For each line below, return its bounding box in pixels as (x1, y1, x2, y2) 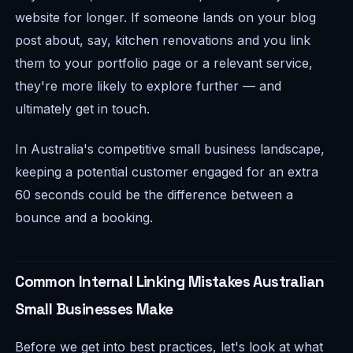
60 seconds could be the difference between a (15, 186, 294, 203)
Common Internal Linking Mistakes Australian (15, 271, 325, 292)
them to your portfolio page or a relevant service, (15, 54, 314, 71)
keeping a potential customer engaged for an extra (15, 163, 319, 180)
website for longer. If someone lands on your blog (15, 9, 317, 25)
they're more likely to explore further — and (15, 77, 282, 94)
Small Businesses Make (15, 299, 173, 319)
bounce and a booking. (15, 209, 154, 225)
